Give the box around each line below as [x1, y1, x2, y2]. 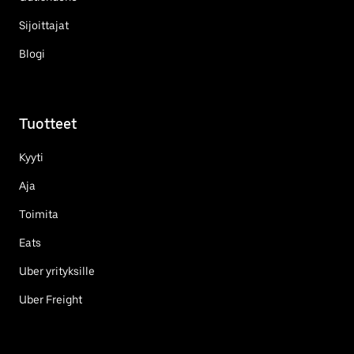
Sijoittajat [19, 19, 69, 32]
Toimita [19, 208, 58, 221]
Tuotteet [19, 115, 77, 133]
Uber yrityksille [19, 265, 95, 278]
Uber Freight [19, 293, 82, 307]
